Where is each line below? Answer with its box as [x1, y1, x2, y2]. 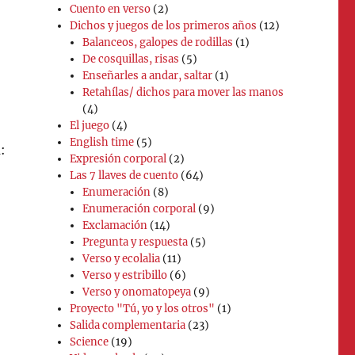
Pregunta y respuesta [82, 235, 189, 249]
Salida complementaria [70, 318, 186, 332]
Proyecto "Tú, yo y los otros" [70, 301, 216, 315]
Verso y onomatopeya [82, 284, 192, 299]
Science [70, 334, 109, 349]
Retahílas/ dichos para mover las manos [82, 85, 284, 99]
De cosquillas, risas [82, 52, 180, 66]
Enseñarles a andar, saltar [82, 68, 213, 82]
